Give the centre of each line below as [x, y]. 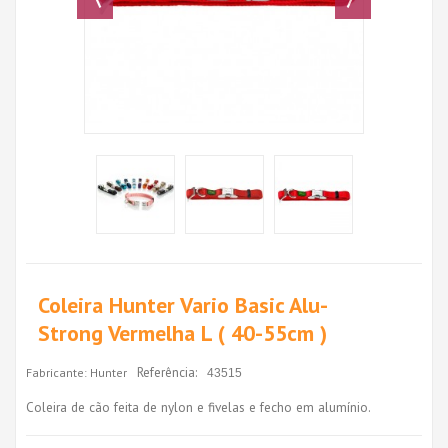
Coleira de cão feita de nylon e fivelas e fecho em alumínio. [198, 406]
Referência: [167, 372]
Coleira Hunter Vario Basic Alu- [183, 304]
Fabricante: [56, 372]
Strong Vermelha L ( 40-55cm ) [182, 332]
